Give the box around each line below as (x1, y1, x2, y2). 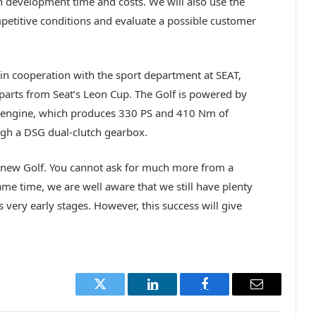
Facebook (203, 288, 253, 301)
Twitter (99, 288, 136, 301)
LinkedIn (151, 288, 198, 301)
